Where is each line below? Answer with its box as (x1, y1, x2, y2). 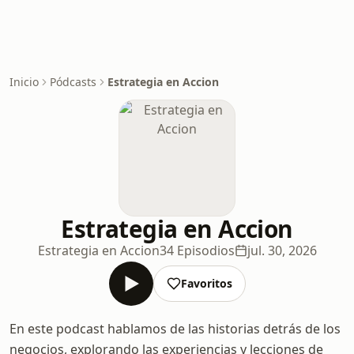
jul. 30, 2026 (247, 242, 317, 259)
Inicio (9, 74, 39, 89)
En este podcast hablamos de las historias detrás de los (9, 320, 341, 337)
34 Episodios (159, 242, 235, 259)
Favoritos (180, 276, 232, 291)
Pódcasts (50, 74, 96, 89)
